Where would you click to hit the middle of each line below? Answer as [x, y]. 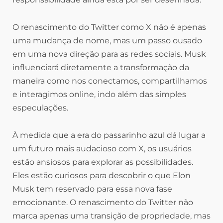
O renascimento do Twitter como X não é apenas [109, 27]
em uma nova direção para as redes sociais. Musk [109, 54]
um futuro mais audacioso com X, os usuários [102, 148]
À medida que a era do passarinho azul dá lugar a [109, 135]
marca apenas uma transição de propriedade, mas [111, 216]
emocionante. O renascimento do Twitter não [103, 202]
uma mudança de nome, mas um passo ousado [107, 40]
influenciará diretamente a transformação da [101, 67]
